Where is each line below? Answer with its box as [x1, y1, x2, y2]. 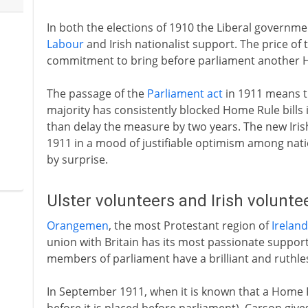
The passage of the [46, 86, 147, 101]
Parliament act [146, 86, 223, 101]
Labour [46, 36, 84, 52]
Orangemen [46, 218, 109, 233]
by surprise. [46, 152, 108, 167]
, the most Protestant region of [108, 218, 272, 233]
